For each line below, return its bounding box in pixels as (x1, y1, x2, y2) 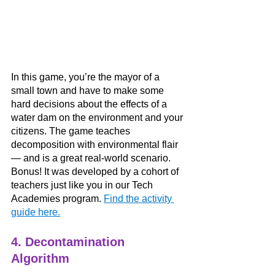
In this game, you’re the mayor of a (11, 72, 162, 83)
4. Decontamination (11, 235, 128, 249)
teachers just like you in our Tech (11, 180, 155, 191)
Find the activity (104, 193, 174, 204)
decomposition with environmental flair (11, 139, 180, 150)
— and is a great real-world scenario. (11, 153, 173, 164)
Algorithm (11, 252, 69, 266)
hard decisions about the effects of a (11, 99, 169, 110)
